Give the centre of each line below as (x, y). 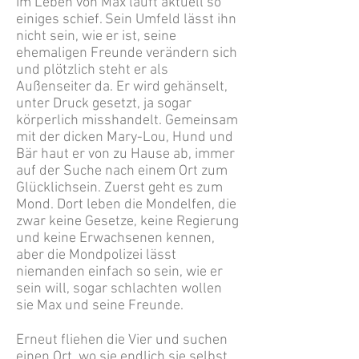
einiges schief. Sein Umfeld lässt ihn (126, 20)
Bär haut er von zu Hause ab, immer (125, 154)
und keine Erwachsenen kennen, (115, 238)
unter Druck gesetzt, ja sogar (104, 104)
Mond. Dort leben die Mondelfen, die (126, 205)
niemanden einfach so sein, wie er (119, 272)
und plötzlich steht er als (92, 70)
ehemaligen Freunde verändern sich (127, 53)
